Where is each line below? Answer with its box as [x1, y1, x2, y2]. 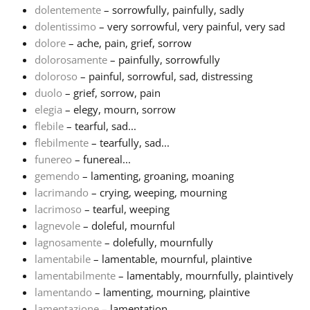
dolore [35, 36, 66, 51]
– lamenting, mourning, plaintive [92, 285, 250, 300]
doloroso [35, 69, 77, 84]
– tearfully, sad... [89, 136, 170, 150]
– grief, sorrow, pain [62, 86, 161, 100]
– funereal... [72, 152, 131, 167]
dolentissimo [35, 19, 96, 34]
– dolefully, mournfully [102, 235, 213, 250]
